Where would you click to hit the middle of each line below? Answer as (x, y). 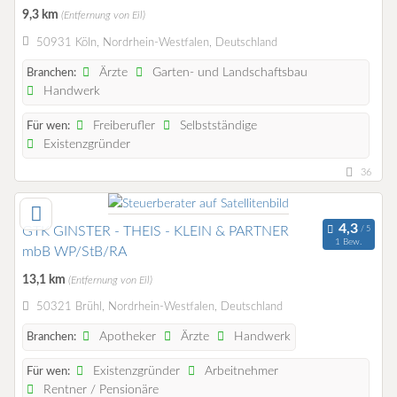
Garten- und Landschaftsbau (229, 72)
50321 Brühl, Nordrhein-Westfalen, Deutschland (159, 307)
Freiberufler (123, 125)
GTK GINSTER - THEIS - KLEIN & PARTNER (156, 231)
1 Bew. (349, 242)
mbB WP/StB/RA (74, 251)
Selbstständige (217, 125)
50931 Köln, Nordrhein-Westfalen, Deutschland (156, 43)
